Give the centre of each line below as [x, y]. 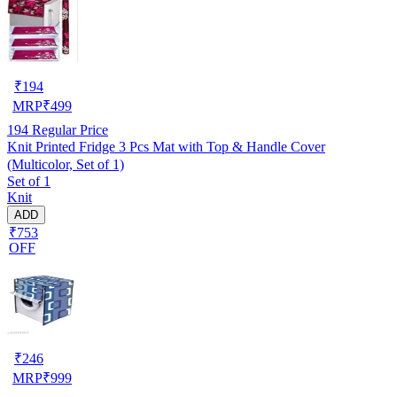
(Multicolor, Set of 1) [66, 164]
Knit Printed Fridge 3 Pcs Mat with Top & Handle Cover [166, 146]
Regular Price [68, 129]
